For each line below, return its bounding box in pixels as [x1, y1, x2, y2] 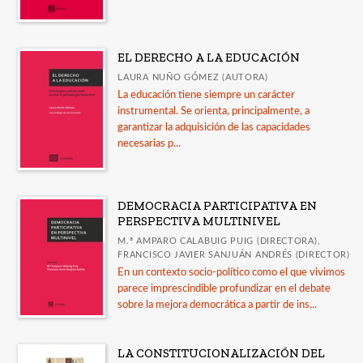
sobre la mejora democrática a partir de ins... [117, 300, 318, 311]
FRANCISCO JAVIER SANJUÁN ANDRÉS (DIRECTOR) [117, 250, 350, 260]
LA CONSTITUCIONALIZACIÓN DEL [117, 346, 326, 361]
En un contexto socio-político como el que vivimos [117, 267, 346, 279]
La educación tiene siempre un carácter [117, 90, 296, 101]
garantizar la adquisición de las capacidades [117, 122, 311, 134]
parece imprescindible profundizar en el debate [117, 284, 331, 295]
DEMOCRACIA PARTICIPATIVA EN [117, 199, 318, 214]
